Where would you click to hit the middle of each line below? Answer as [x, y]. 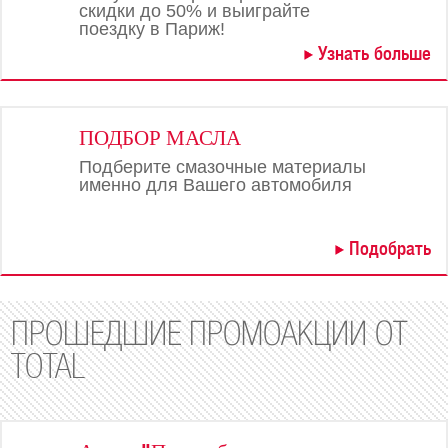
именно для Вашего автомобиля [215, 185]
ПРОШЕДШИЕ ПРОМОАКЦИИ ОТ [209, 334]
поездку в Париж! [152, 29]
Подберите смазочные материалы [222, 167]
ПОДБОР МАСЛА [160, 137]
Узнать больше [374, 53]
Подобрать [390, 248]
